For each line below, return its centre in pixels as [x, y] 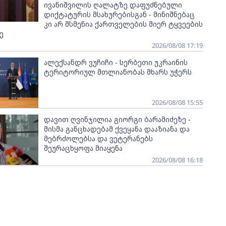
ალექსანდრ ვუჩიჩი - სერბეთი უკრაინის [116, 62]
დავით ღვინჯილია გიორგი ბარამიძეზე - [117, 119]
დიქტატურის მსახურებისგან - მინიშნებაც [119, 14]
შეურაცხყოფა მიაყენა [83, 148]
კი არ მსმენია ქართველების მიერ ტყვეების [123, 24]
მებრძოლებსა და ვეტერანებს [98, 138]
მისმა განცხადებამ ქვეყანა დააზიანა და [117, 129]
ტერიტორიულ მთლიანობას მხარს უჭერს [118, 72]
